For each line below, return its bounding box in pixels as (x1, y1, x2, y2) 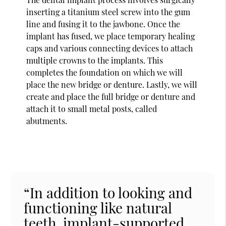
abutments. (26, 115, 68, 126)
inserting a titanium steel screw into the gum (26, 6, 191, 17)
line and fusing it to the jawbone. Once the (26, 18, 181, 29)
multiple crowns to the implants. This (26, 54, 163, 66)
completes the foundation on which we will (26, 67, 183, 78)
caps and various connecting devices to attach (26, 42, 193, 53)
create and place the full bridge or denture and (26, 91, 196, 102)
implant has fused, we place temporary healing (26, 30, 195, 41)
